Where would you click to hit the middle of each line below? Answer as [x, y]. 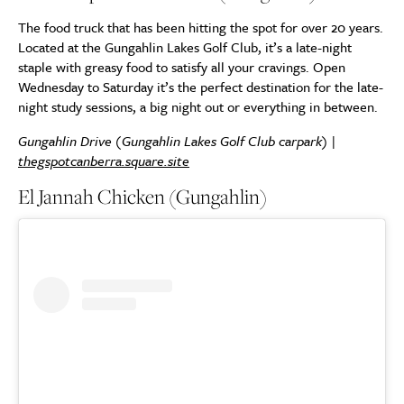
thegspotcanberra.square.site [104, 161]
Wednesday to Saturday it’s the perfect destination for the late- [201, 87]
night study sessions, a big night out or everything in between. [198, 107]
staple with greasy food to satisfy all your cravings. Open [182, 67]
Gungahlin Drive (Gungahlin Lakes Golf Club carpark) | [178, 141]
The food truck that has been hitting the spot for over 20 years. [201, 28]
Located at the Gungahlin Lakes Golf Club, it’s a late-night [185, 47]
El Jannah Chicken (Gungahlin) [142, 197]
